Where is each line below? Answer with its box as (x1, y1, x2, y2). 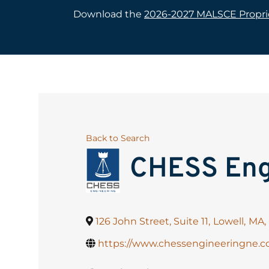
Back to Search (86, 132, 150, 144)
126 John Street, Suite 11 (95, 215, 208, 227)
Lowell (213, 215, 244, 227)
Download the (73, 8, 144, 20)
